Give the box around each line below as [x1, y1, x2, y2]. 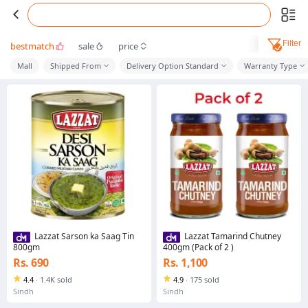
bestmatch [10, 39, 54, 52]
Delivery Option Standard [126, 60, 219, 71]
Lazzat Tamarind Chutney [184, 230, 281, 243]
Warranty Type [244, 60, 297, 71]
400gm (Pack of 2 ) [163, 241, 234, 253]
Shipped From [50, 60, 101, 71]
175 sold [190, 274, 219, 285]
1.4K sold [40, 274, 72, 285]
